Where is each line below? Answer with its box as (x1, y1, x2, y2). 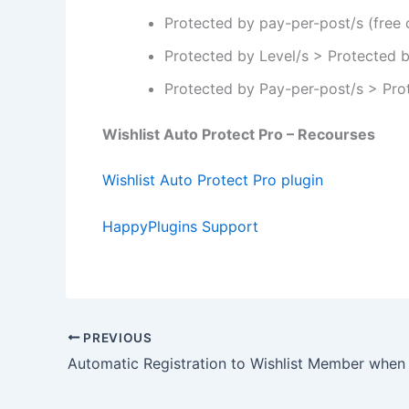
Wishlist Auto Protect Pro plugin (102, 170, 323, 189)
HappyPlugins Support (102, 217, 258, 236)
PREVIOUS (79, 330, 152, 345)
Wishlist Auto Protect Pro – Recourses (102, 124, 375, 143)
